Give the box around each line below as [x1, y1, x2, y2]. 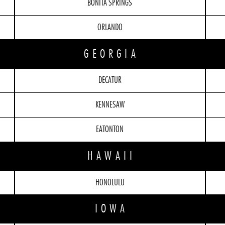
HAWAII [87, 150, 136, 162]
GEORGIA [84, 48, 139, 60]
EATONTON [96, 125, 124, 134]
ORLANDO [97, 23, 123, 32]
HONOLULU [95, 178, 125, 187]
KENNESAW [95, 100, 125, 110]
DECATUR [98, 76, 122, 85]
